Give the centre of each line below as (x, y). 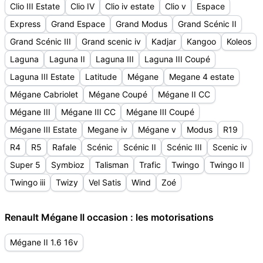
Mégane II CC (184, 94)
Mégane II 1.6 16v (44, 242)
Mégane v (157, 129)
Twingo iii (28, 182)
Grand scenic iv (111, 41)
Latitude (101, 77)
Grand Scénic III (41, 41)
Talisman (112, 165)
